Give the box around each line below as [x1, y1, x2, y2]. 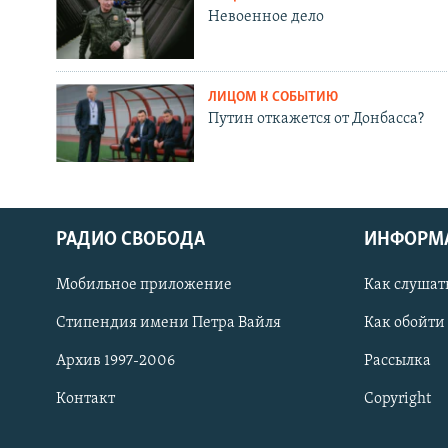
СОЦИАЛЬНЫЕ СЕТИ [18, 285, 136, 301]
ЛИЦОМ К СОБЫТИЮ [207, 90, 338, 106]
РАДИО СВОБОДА [56, 230, 205, 251]
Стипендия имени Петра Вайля [56, 315, 281, 332]
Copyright [364, 391, 431, 408]
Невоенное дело [207, 8, 324, 25]
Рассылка [364, 353, 431, 370]
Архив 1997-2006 [56, 353, 175, 370]
